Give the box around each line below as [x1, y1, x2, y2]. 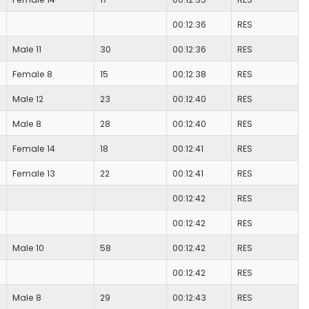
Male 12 [12, 93, 43, 106]
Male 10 [12, 242, 44, 255]
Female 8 [12, 68, 52, 81]
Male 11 [12, 43, 41, 56]
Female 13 [12, 168, 55, 180]
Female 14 [12, 143, 55, 155]
